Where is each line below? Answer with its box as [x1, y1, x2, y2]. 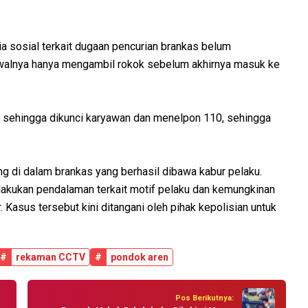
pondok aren [111, 252, 168, 263]
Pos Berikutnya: [175, 293, 234, 302]
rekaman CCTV [16, 252, 85, 263]
